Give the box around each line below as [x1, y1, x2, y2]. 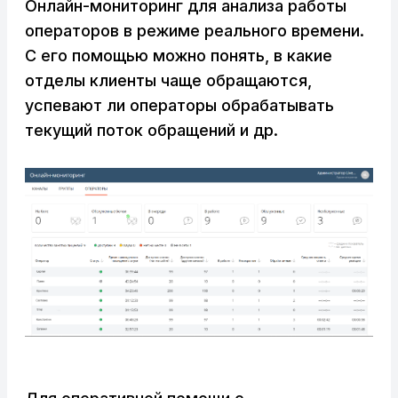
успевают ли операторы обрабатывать [25, 95, 334, 115]
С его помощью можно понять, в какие [25, 45, 332, 65]
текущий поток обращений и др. [25, 120, 278, 139]
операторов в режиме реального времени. [25, 20, 364, 40]
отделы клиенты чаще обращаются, [25, 70, 312, 90]
